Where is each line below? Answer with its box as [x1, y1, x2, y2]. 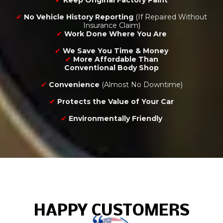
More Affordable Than [73, 55, 158, 64]
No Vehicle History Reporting [24, 12, 133, 22]
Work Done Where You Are [64, 29, 167, 39]
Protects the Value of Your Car [57, 97, 174, 107]
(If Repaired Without [133, 12, 207, 22]
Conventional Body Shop [64, 63, 159, 73]
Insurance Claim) [83, 21, 140, 30]
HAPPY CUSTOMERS [33, 203, 190, 220]
